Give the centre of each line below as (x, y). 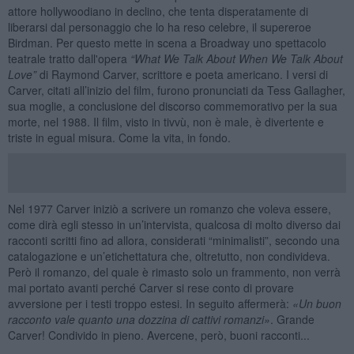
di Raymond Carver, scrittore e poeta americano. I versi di (182, 74)
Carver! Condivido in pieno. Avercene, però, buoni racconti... (158, 335)
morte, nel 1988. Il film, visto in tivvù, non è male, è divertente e (166, 121)
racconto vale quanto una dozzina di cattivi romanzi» (139, 319)
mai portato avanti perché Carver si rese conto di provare (151, 287)
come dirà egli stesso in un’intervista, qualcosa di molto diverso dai (174, 224)
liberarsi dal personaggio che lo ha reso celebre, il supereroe (159, 26)
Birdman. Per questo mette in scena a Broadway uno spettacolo (167, 42)
